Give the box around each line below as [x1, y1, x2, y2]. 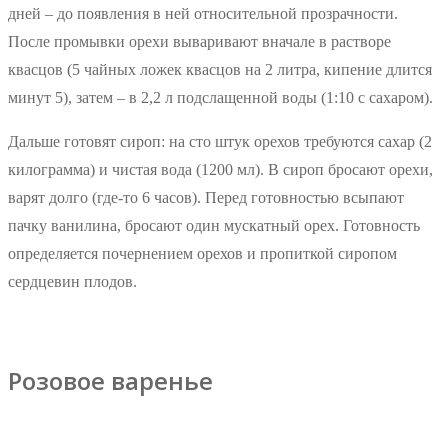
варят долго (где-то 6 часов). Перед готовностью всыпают [8, 189, 404, 207]
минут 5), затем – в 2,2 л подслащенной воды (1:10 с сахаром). [8, 89, 433, 107]
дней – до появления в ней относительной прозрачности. [8, 5, 398, 23]
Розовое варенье [8, 364, 213, 398]
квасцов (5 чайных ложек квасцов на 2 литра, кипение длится [8, 61, 432, 79]
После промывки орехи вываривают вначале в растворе [8, 33, 391, 51]
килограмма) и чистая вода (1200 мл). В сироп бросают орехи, [8, 161, 433, 179]
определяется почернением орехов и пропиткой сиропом [8, 245, 397, 263]
